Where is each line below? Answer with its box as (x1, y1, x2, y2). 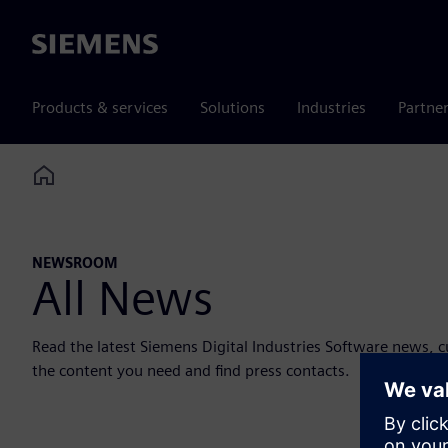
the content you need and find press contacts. (32, 361, 350, 381)
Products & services (32, 98, 168, 117)
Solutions (200, 98, 265, 117)
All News (32, 269, 213, 328)
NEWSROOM (32, 254, 118, 272)
